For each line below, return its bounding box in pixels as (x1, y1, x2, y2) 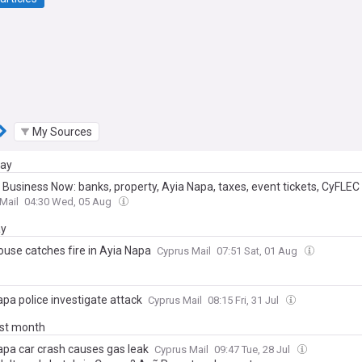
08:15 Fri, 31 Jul (208, 294, 281, 306)
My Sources (32, 124, 92, 138)
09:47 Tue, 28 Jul (214, 343, 293, 356)
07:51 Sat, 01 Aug (217, 245, 300, 257)
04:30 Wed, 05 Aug (24, 196, 114, 208)
